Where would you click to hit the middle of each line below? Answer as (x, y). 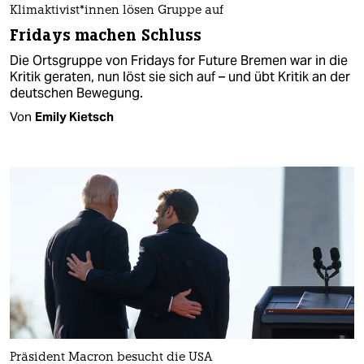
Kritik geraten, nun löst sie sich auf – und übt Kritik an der (180, 76)
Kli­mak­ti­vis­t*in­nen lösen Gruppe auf (117, 11)
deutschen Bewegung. (76, 93)
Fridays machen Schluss (106, 35)
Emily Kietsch (74, 116)
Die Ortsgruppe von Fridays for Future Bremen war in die (179, 60)
